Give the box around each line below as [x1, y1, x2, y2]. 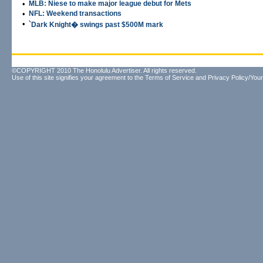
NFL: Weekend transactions [29, 9, 122, 18]
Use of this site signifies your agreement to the [12, 74, 145, 81]
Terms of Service [145, 74, 194, 81]
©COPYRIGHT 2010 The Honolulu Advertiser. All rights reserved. [12, 67, 197, 74]
